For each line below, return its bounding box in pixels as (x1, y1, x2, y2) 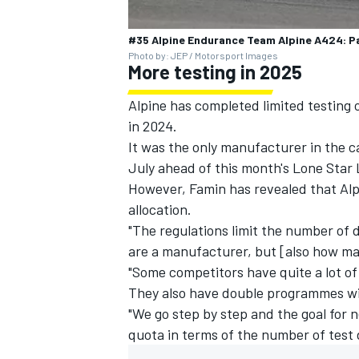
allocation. (128, 200, 192, 218)
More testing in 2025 (128, 59, 302, 83)
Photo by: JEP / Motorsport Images (128, 49, 278, 61)
